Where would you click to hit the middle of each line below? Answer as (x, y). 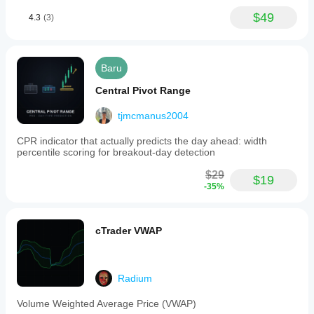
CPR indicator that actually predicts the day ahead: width (142, 141)
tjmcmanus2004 (153, 116)
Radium (135, 278)
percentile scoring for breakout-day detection (116, 152)
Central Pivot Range (143, 90)
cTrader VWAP (129, 231)
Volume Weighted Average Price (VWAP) (107, 303)
